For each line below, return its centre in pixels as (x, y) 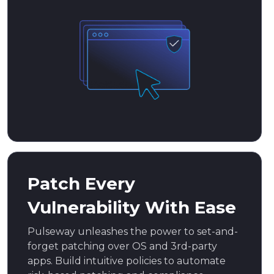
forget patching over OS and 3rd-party (122, 246)
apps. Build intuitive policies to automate (127, 261)
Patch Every (81, 183)
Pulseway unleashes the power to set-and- (133, 231)
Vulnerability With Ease (132, 207)
